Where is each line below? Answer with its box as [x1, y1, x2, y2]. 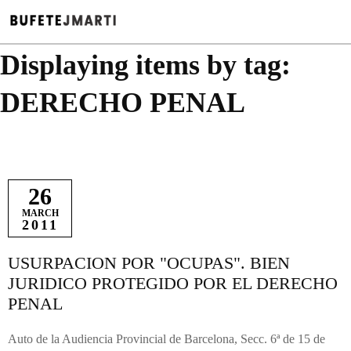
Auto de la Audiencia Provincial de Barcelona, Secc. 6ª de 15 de [8, 332, 325, 346]
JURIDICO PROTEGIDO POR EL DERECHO [8, 273, 338, 294]
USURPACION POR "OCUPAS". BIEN [8, 253, 290, 273]
